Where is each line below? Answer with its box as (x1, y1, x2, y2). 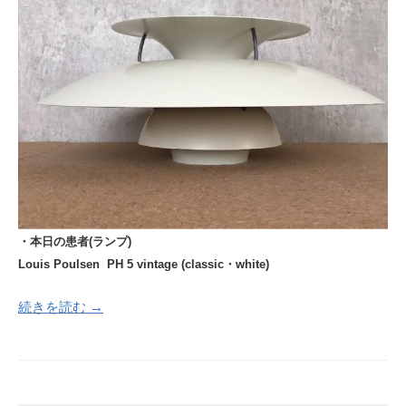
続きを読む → (18, 298, 103, 314)
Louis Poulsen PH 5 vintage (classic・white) (18, 257, 269, 272)
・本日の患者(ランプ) (18, 235, 131, 249)
